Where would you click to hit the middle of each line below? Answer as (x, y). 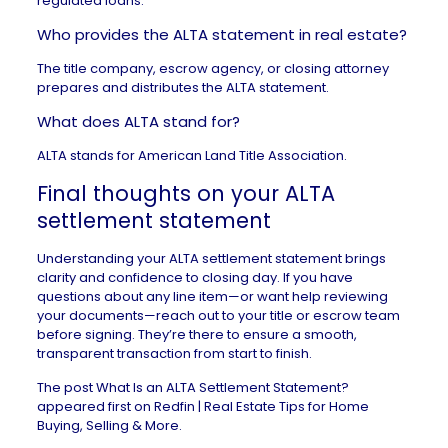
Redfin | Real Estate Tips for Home (261, 406)
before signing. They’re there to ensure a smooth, (196, 334)
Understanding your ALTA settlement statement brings (211, 258)
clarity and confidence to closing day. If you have (194, 277)
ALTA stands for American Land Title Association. (191, 155)
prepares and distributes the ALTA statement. (182, 87)
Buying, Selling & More (107, 425)
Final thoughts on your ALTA (185, 193)
